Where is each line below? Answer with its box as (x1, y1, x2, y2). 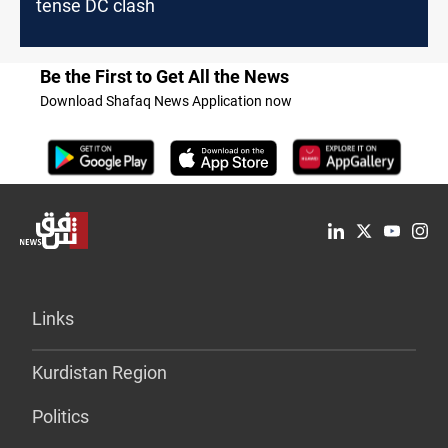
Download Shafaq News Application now (40, 93, 292, 110)
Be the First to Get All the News (40, 66, 289, 88)
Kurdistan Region (32, 362, 167, 384)
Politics (32, 406, 89, 428)
